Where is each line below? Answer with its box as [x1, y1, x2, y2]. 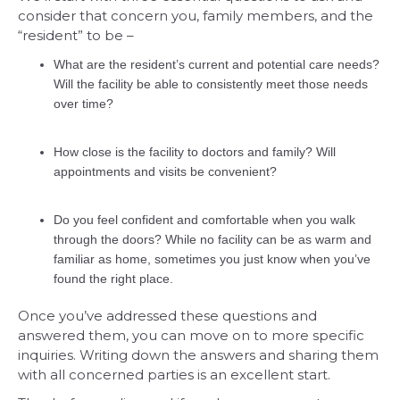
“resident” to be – [18, 26, 134, 44]
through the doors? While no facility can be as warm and [54, 231, 371, 246]
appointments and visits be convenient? [54, 163, 277, 179]
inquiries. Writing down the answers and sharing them [18, 346, 379, 363]
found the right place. [54, 271, 173, 286]
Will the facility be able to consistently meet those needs [54, 76, 368, 91]
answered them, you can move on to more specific [18, 326, 364, 344]
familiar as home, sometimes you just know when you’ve [54, 251, 371, 266]
